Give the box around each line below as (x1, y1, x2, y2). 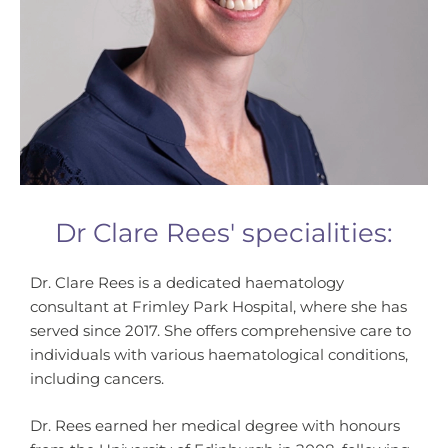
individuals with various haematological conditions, (30, 346, 408, 364)
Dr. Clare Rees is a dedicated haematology (30, 274, 344, 292)
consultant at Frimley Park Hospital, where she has (30, 298, 407, 316)
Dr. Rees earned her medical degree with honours (30, 417, 400, 436)
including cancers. (30, 370, 164, 388)
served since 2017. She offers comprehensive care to (30, 322, 411, 340)
